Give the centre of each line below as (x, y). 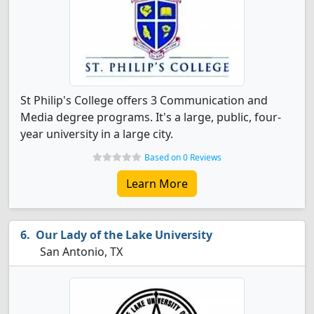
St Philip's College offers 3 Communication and (144, 100)
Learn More (157, 184)
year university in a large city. (97, 134)
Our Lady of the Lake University (124, 235)
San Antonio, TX (80, 252)
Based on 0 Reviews (183, 157)
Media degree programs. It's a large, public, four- (151, 117)
